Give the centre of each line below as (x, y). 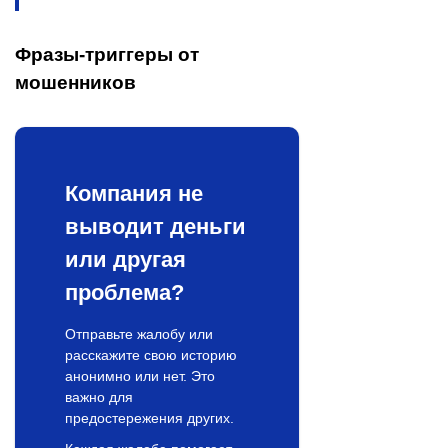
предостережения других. (149, 418)
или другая (125, 260)
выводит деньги (155, 227)
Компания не (134, 194)
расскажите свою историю (151, 355)
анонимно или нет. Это (140, 376)
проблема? (124, 293)
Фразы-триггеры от (107, 55)
